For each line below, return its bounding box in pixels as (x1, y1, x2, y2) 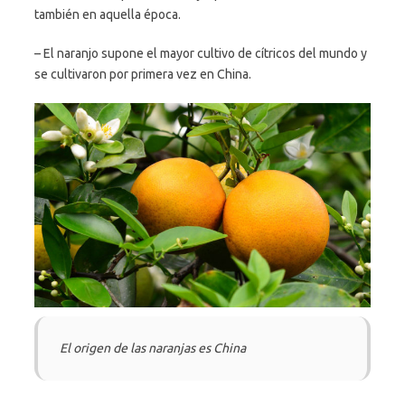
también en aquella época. (34, 6, 181, 22)
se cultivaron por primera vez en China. (34, 66, 251, 81)
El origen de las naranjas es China (60, 340, 246, 355)
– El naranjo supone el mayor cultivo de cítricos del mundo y (34, 45, 367, 61)
